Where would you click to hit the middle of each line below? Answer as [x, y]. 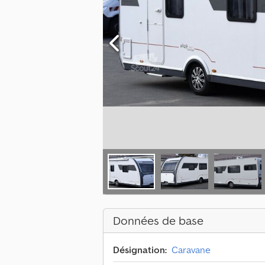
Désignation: [140, 250]
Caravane [191, 250]
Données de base [158, 221]
